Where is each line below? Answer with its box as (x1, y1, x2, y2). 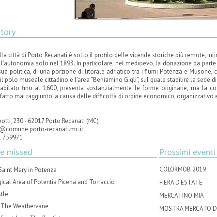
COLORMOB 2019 (159, 165, 206, 173)
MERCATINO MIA (159, 191, 204, 200)
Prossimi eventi (159, 146, 216, 157)
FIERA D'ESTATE (159, 178, 202, 186)
